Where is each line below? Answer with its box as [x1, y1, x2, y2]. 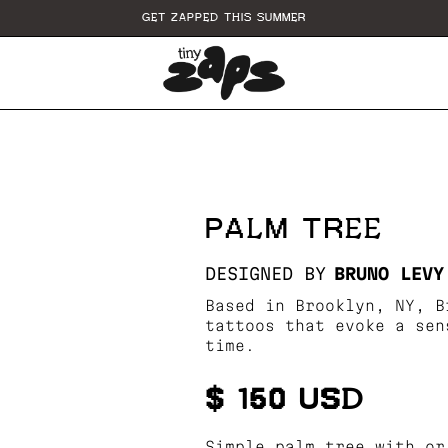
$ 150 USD [204, 382, 364, 417]
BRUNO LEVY [333, 263, 444, 283]
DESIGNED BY [204, 263, 326, 283]
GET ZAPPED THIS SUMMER [142, 11, 306, 24]
